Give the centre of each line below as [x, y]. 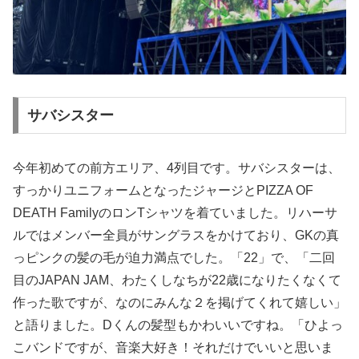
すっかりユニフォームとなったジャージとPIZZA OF [163, 191]
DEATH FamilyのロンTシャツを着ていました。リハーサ [175, 213]
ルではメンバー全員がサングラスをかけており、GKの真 [176, 236]
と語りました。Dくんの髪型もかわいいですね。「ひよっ [178, 325]
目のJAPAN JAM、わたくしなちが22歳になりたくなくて [177, 280]
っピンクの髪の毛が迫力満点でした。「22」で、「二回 [174, 258]
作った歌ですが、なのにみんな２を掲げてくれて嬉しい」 [179, 303]
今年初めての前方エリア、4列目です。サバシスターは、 [177, 168]
